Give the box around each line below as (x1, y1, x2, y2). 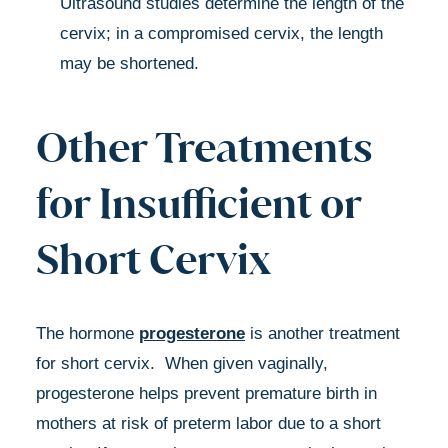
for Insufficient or (36, 176, 361, 229)
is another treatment (245, 323, 400, 343)
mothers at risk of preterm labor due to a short (36, 413, 381, 433)
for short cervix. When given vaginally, (36, 353, 328, 373)
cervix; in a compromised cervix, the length (60, 23, 383, 43)
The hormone (36, 323, 139, 343)
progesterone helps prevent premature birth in (36, 383, 377, 403)
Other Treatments (36, 120, 373, 173)
